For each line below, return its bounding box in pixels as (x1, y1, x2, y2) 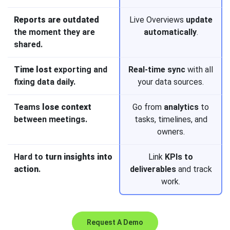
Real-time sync (128, 65, 185, 75)
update (185, 15, 213, 25)
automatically (143, 27, 197, 37)
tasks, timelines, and (134, 114, 207, 125)
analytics (164, 102, 199, 112)
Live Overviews (129, 15, 186, 25)
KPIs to (165, 152, 193, 162)
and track (176, 164, 212, 175)
